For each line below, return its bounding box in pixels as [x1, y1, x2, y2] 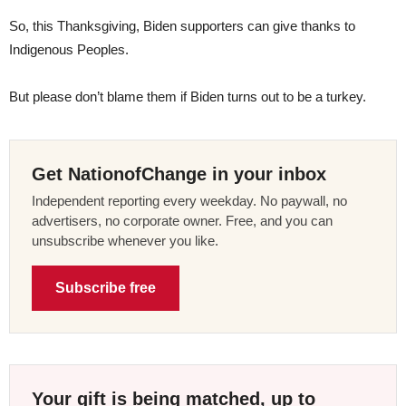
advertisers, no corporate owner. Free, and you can [32, 213, 333, 229]
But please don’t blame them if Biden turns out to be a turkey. [9, 89, 366, 105]
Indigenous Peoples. [9, 42, 136, 58]
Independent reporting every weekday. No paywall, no [32, 193, 347, 209]
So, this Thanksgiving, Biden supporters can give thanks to [9, 18, 355, 34]
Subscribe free [55, 280, 156, 296]
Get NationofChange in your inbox [32, 164, 326, 185]
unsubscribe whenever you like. [32, 233, 218, 249]
